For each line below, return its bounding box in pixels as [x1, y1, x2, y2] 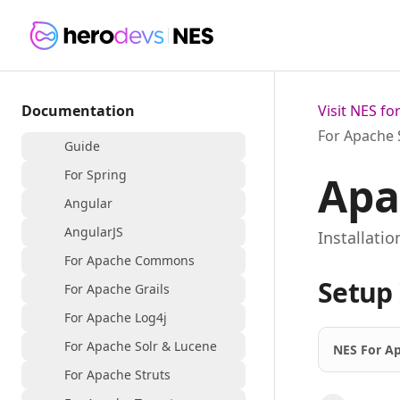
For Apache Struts [64, 366, 171, 383]
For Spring [64, 166, 127, 183]
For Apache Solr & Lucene [64, 337, 217, 354]
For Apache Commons [64, 252, 195, 269]
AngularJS [64, 223, 123, 240]
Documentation [21, 101, 135, 121]
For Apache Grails [64, 280, 170, 297]
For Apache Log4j [64, 309, 167, 326]
